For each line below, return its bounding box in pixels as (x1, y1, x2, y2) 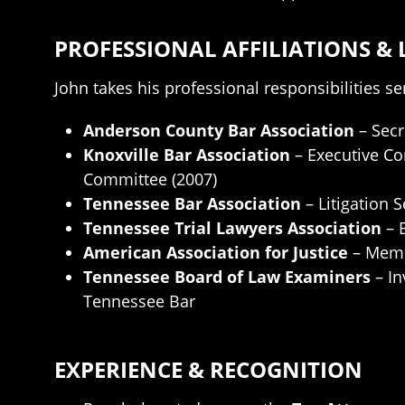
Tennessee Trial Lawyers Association (83, 217, 381, 239)
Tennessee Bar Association (83, 193, 301, 214)
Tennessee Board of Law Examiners (83, 266, 371, 287)
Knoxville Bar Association (83, 144, 290, 165)
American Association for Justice (83, 241, 348, 263)
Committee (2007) (83, 168, 217, 190)
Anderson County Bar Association (83, 119, 354, 141)
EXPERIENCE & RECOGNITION (54, 354, 363, 384)
